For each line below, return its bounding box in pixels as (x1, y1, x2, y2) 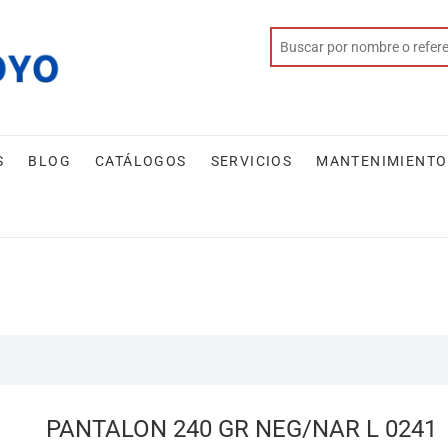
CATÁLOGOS (95, 153, 187, 169)
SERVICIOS (210, 153, 293, 169)
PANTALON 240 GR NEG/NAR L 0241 (46, 415, 437, 443)
